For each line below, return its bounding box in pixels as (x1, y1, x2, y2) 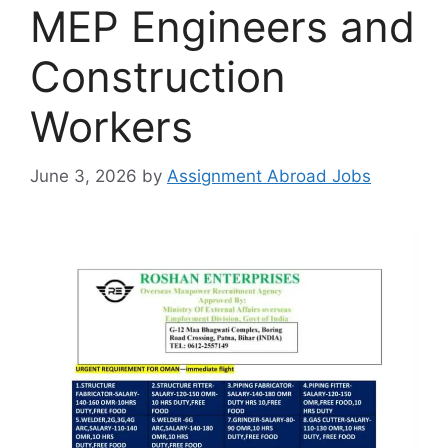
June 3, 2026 (30, 165, 137, 186)
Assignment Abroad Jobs (167, 165, 371, 186)
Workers (30, 101, 193, 152)
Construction (30, 51, 286, 102)
